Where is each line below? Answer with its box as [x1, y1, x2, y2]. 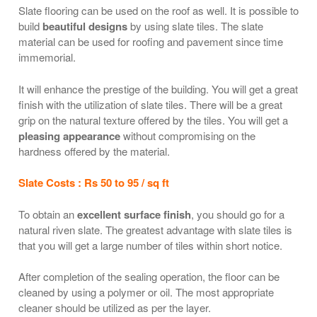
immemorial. [18, 50, 76, 65]
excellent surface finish [77, 206, 191, 222]
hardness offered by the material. [18, 143, 170, 158]
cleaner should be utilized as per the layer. [18, 300, 211, 316]
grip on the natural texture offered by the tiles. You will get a [18, 112, 288, 127]
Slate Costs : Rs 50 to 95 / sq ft [18, 175, 169, 191]
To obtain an [18, 206, 77, 221]
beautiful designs [42, 18, 127, 35]
